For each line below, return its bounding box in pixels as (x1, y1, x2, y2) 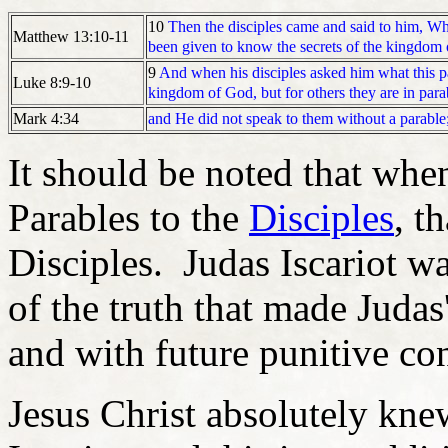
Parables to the (8, 195, 249, 239)
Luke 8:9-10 (13, 73, 91, 91)
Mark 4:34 (13, 109, 79, 127)
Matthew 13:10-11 (13, 27, 129, 45)
